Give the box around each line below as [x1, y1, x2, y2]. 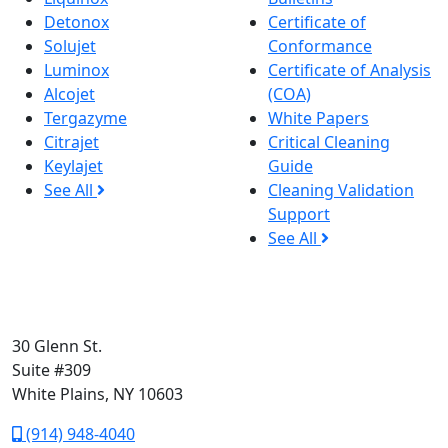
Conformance [268, 34, 372, 57]
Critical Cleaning [268, 130, 390, 153]
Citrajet [44, 130, 99, 153]
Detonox [44, 10, 109, 33]
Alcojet [44, 82, 95, 105]
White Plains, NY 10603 [12, 382, 183, 405]
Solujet [44, 34, 96, 57]
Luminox [44, 58, 109, 81]
